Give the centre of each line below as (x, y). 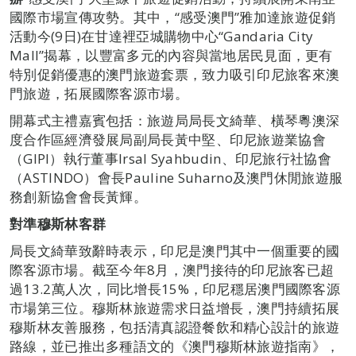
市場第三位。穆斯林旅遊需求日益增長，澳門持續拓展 (175, 308)
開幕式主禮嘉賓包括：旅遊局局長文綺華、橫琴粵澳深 (175, 120)
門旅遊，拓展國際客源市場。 (99, 93)
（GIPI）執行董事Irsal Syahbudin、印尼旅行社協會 (170, 158)
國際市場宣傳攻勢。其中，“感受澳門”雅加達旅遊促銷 (173, 17)
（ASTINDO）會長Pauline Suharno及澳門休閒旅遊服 (176, 177)
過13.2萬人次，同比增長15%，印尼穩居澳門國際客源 (175, 288)
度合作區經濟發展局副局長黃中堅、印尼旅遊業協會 (168, 139)
